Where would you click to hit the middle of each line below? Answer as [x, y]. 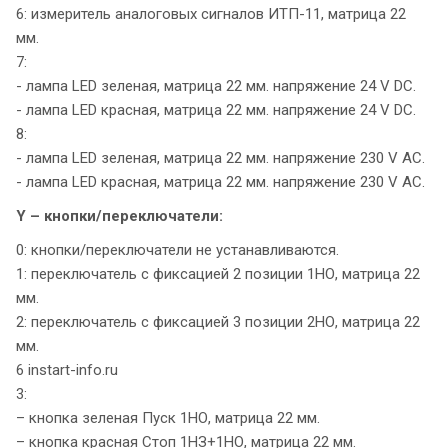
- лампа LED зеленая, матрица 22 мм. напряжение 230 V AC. [220, 158]
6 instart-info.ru [67, 370]
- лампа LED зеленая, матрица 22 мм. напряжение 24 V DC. [216, 86]
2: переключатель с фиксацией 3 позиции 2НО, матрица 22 [218, 322]
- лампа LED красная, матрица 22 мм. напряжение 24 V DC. [216, 110]
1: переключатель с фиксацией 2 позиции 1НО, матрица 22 [218, 274]
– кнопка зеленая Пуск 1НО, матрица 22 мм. [168, 418]
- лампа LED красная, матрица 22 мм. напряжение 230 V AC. [220, 182]
